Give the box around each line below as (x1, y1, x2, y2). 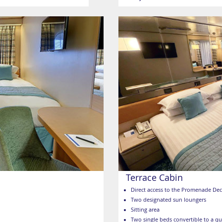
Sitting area (131, 206, 160, 214)
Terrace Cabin (126, 171, 183, 184)
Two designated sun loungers (131, 196, 206, 204)
